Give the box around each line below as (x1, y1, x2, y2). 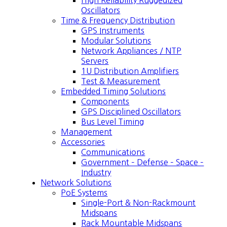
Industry (81, 168, 111, 176)
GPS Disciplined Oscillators (81, 107, 181, 116)
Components (81, 97, 130, 105)
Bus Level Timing (81, 118, 144, 126)
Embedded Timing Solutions (61, 87, 166, 95)
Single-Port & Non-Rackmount (81, 199, 196, 207)
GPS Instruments (81, 26, 145, 34)
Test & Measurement (81, 77, 161, 85)
